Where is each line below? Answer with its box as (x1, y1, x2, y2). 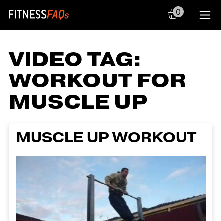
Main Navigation (8, 12, 179, 37)
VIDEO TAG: (9, 46, 141, 73)
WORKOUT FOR (9, 68, 186, 94)
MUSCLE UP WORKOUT (15, 128, 197, 147)
